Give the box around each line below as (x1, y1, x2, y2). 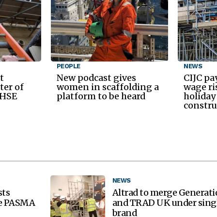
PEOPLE (56, 62, 80, 70)
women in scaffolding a (56, 81, 159, 93)
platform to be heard (56, 90, 145, 102)
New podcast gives (56, 72, 136, 83)
